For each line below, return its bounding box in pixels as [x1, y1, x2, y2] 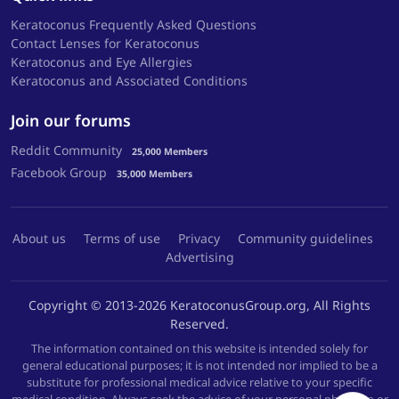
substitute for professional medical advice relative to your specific [27, 374, 372, 391]
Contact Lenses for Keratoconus [11, 35, 199, 53]
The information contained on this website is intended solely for [31, 340, 368, 357]
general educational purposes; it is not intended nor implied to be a [21, 357, 378, 374]
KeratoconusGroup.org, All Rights [167, 297, 370, 314]
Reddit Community [11, 142, 122, 159]
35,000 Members [116, 167, 192, 181]
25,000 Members [131, 145, 208, 159]
